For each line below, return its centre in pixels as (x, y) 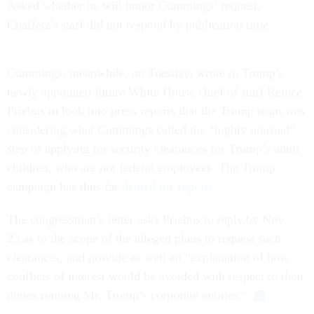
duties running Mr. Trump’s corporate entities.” (127, 295)
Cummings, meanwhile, (69, 73)
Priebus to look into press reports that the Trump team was (156, 110)
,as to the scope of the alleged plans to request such (150, 238)
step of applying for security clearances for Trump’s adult (153, 148)
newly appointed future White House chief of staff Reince (155, 91)
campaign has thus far (64, 186)
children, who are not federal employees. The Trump (141, 167)
